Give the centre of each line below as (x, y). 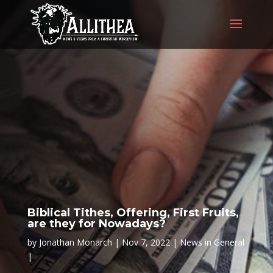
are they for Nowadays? (96, 224)
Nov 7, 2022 (146, 242)
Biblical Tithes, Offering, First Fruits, (133, 213)
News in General (212, 242)
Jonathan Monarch (75, 242)
